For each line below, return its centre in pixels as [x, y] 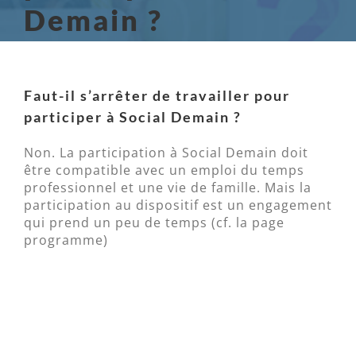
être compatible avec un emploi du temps [164, 170]
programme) [66, 240]
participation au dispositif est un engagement [178, 205]
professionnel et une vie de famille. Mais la [168, 188]
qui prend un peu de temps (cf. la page [154, 223]
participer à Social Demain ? [133, 117]
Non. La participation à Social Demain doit [166, 153]
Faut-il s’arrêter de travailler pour [157, 96]
